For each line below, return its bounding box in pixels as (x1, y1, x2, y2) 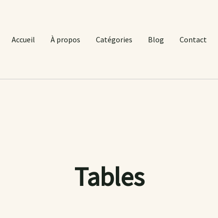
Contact (179, 35, 207, 44)
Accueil (11, 35, 35, 44)
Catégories (95, 35, 132, 44)
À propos (50, 35, 80, 44)
